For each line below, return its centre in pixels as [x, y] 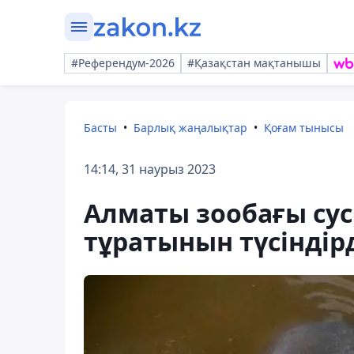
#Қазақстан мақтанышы [254, 63]
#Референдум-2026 [123, 63]
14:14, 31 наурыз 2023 [150, 169]
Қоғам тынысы [304, 128]
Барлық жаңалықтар [190, 128]
